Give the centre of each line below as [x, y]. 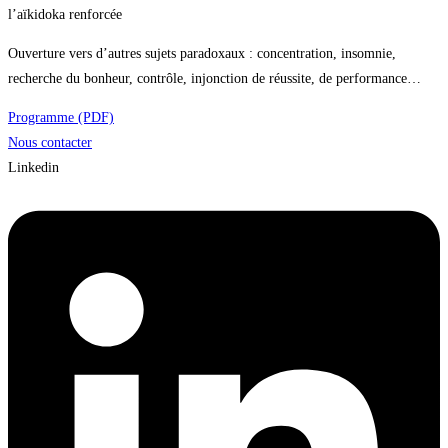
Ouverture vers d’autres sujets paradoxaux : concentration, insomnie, [202, 53]
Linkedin [33, 167]
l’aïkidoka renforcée [65, 14]
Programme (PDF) [61, 117]
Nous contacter [50, 142]
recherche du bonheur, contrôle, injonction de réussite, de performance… [214, 78]
